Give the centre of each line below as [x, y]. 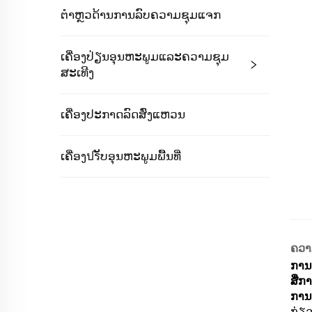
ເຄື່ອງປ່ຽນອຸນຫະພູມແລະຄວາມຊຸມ [145, 56]
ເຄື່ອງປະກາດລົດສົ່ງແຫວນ [123, 114]
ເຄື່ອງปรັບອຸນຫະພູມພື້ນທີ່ [121, 156]
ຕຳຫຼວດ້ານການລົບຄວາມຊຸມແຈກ [141, 15]
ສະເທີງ [77, 72]
